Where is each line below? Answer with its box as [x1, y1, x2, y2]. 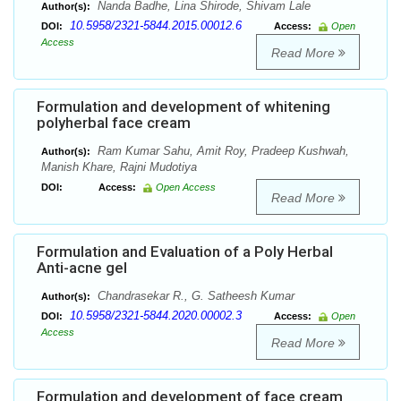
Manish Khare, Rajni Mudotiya [41, 160, 197, 175]
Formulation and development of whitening [37, 98, 330, 116]
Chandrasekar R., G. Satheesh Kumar [94, 289, 294, 303]
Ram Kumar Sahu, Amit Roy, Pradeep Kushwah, [94, 144, 349, 158]
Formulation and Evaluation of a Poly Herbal [37, 243, 333, 261]
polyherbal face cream [37, 114, 191, 132]
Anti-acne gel [37, 259, 127, 277]
